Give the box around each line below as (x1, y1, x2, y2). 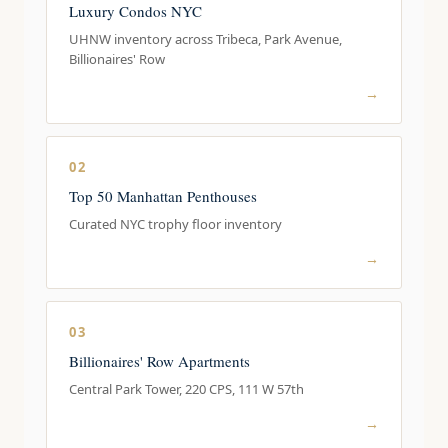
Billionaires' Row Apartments (69, 351, 251, 371)
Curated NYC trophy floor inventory (69, 215, 283, 233)
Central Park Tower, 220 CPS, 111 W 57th (69, 380, 305, 398)
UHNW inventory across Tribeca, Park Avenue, (69, 30, 343, 48)
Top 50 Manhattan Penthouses (69, 186, 258, 206)
